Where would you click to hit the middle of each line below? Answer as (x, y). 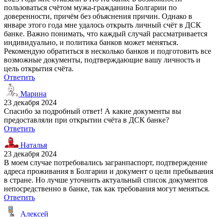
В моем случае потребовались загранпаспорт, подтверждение (106, 162)
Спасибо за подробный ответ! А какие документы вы (93, 111)
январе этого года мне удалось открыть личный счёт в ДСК (102, 25)
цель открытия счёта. (39, 68)
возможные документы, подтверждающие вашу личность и (102, 60)
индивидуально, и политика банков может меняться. (91, 42)
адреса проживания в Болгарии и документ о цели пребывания (108, 171)
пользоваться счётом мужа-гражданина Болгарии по (90, 7)
